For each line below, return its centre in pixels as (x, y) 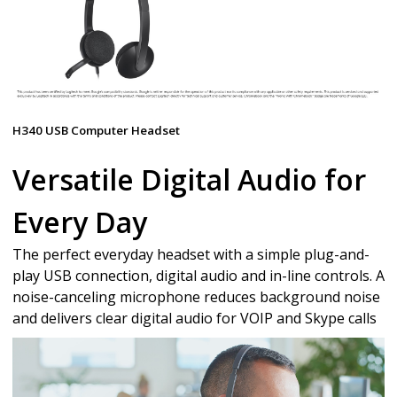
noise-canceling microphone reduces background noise (196, 296)
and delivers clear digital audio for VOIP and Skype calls (195, 318)
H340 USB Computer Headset (96, 130)
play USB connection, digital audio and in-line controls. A (198, 275)
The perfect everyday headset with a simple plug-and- (191, 254)
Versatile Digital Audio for (189, 179)
